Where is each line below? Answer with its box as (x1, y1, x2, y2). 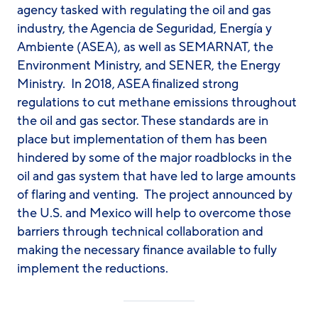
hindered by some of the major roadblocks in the (17, 149, 292, 166)
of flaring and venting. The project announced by (17, 186, 292, 203)
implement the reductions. (17, 260, 171, 277)
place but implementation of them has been (17, 131, 267, 148)
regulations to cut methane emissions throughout (17, 94, 297, 111)
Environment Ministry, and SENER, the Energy (17, 57, 280, 74)
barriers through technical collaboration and (17, 223, 263, 240)
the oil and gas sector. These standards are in (17, 112, 268, 129)
